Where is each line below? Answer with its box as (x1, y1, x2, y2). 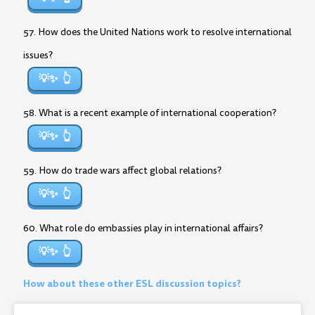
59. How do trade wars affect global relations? (23, 164, 221, 177)
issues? (23, 49, 53, 62)
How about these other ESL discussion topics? (23, 276, 241, 290)
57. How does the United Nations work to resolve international (23, 25, 292, 39)
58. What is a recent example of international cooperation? (23, 106, 276, 120)
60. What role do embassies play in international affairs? (23, 221, 263, 235)
